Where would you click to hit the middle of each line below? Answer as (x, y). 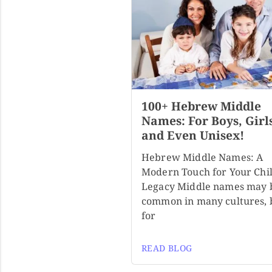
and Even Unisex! (193, 135)
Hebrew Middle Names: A (202, 158)
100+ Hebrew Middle (201, 106)
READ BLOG (167, 248)
